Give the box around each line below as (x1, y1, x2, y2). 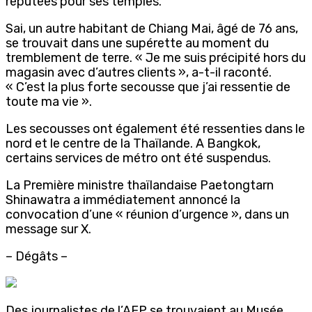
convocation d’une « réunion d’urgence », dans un (6, 206, 289, 222)
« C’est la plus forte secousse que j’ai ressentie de (6, 79, 290, 95)
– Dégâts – (6, 248, 68, 264)
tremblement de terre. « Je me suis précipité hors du (6, 49, 306, 65)
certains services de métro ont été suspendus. (6, 150, 271, 166)
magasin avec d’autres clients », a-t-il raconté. (6, 64, 272, 80)
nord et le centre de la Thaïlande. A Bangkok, (6, 135, 260, 151)
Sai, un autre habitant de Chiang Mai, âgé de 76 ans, (6, 20, 298, 36)
